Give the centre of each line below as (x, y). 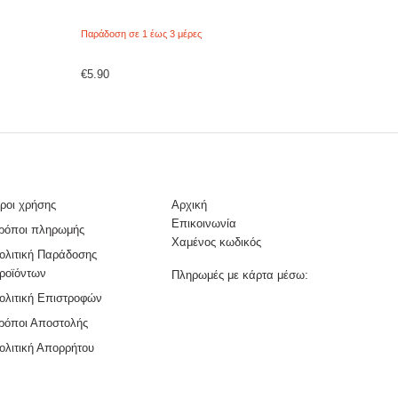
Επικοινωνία (203, 223)
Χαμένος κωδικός (216, 242)
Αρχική (189, 204)
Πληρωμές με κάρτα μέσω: (239, 275)
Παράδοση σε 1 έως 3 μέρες (141, 33)
